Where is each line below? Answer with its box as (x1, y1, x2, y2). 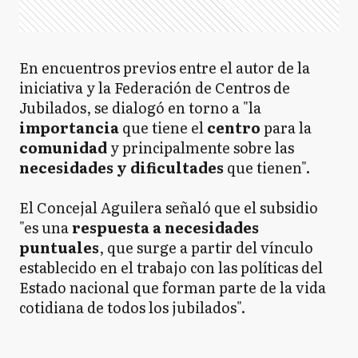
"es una (19, 217, 72, 238)
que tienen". (224, 157, 310, 178)
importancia (19, 117, 119, 138)
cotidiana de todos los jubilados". (19, 296, 245, 318)
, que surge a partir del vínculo (99, 237, 313, 258)
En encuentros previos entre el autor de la (19, 57, 310, 78)
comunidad (19, 137, 107, 158)
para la (261, 117, 312, 138)
